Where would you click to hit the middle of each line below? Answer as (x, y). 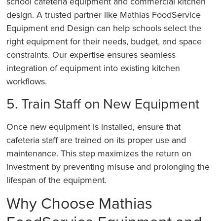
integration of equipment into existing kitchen (93, 68)
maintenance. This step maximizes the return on (99, 153)
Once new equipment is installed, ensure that (94, 126)
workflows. (27, 81)
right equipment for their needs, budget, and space (104, 41)
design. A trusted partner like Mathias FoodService (104, 15)
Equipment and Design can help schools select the (104, 28)
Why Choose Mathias (80, 203)
